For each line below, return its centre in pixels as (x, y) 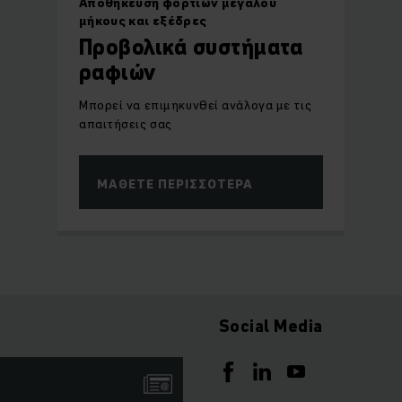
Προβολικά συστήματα (191, 47)
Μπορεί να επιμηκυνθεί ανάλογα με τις (196, 105)
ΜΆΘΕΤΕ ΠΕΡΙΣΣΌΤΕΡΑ (175, 184)
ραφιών (118, 72)
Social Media (271, 326)
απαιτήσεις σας (126, 123)
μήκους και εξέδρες (143, 20)
